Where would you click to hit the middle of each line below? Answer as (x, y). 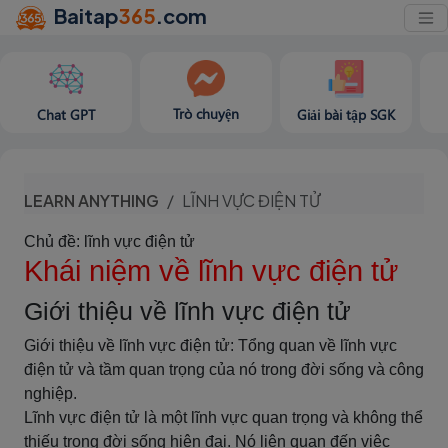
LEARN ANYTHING (91, 200)
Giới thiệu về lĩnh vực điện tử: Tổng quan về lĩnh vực (210, 345)
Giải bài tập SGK (346, 114)
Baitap (86, 15)
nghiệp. (50, 393)
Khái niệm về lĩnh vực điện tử (211, 271)
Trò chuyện (206, 114)
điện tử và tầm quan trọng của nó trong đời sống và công (224, 369)
